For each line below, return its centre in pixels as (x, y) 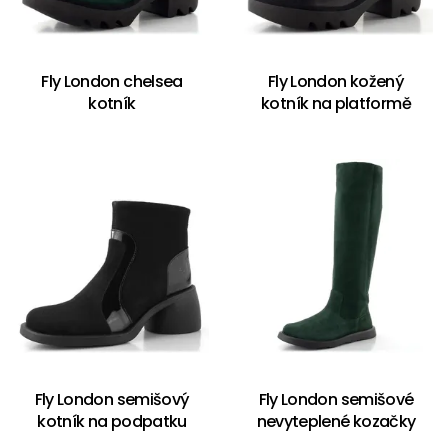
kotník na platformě (336, 103)
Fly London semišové (336, 399)
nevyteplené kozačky (336, 421)
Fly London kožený (336, 81)
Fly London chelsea (112, 81)
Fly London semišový (112, 399)
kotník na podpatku (112, 421)
